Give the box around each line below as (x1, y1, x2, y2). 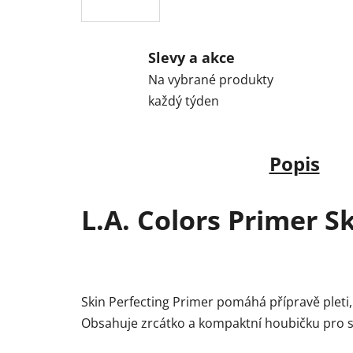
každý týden (148, 91, 219, 110)
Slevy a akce (148, 47, 235, 67)
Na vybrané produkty (148, 70, 273, 88)
